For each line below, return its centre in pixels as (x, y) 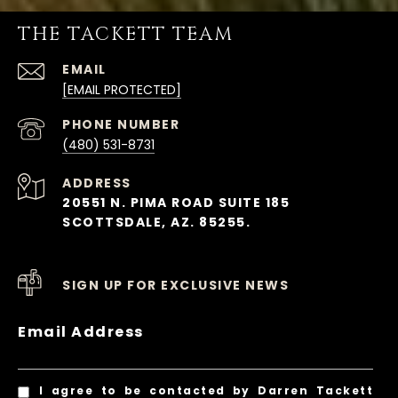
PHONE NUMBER (121, 125)
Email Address (81, 332)
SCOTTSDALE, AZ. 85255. (156, 223)
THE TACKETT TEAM (126, 35)
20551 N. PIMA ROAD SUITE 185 (178, 203)
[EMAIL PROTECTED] (122, 90)
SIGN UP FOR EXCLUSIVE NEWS (175, 286)
